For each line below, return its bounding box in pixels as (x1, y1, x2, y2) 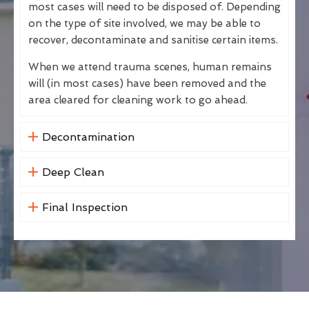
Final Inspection (41, 200, 128, 214)
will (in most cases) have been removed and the (28, 77, 266, 90)
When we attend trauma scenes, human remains (28, 60, 272, 73)
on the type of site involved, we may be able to (28, 17, 261, 30)
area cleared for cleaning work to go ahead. (28, 93, 248, 106)
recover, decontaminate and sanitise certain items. (28, 33, 278, 46)
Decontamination (41, 130, 134, 143)
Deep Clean (41, 165, 104, 179)
